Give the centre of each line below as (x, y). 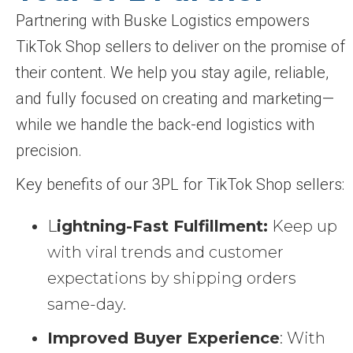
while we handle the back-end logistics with (165, 125)
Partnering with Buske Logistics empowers (163, 21)
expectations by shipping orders (172, 279)
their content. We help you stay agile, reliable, (172, 73)
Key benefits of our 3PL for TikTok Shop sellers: (180, 185)
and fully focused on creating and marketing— (175, 99)
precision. (49, 151)
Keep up (303, 227)
